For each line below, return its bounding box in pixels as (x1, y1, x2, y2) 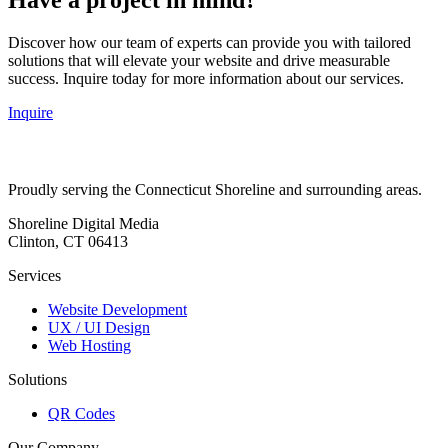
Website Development (48, 300, 187, 318)
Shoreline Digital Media (8, 214, 159, 232)
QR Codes (48, 404, 115, 422)
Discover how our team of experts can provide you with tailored (8, 33, 411, 51)
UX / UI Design (48, 318, 150, 336)
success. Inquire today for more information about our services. (8, 69, 404, 87)
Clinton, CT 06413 (8, 232, 128, 250)
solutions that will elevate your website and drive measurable (8, 51, 390, 69)
